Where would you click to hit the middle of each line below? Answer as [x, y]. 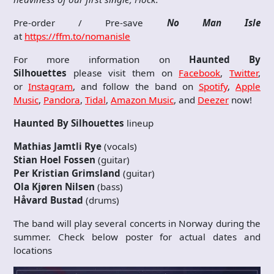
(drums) [104, 200]
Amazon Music [142, 100]
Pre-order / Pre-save [90, 23]
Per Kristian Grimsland [68, 173]
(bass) [110, 187]
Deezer [213, 100]
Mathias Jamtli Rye [57, 146]
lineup [139, 123]
